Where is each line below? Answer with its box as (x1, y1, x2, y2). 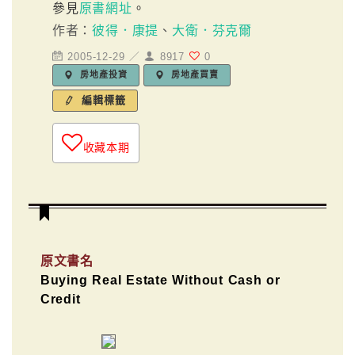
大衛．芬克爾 (172, 23, 252, 37)
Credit (40, 292, 81, 306)
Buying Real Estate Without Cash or (40, 273, 281, 287)
